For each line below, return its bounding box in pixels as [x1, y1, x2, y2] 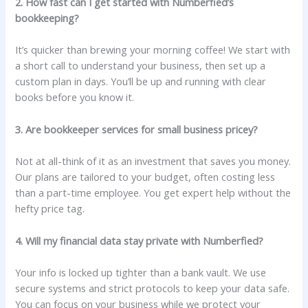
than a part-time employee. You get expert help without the [15, 186, 291, 200]
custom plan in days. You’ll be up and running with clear [15, 74, 267, 89]
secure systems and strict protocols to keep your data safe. [15, 280, 290, 295]
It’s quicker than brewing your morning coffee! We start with [15, 43, 291, 57]
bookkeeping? [15, 11, 80, 25]
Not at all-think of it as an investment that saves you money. [15, 154, 291, 168]
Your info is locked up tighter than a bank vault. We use [15, 265, 267, 279]
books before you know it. [15, 90, 135, 104]
